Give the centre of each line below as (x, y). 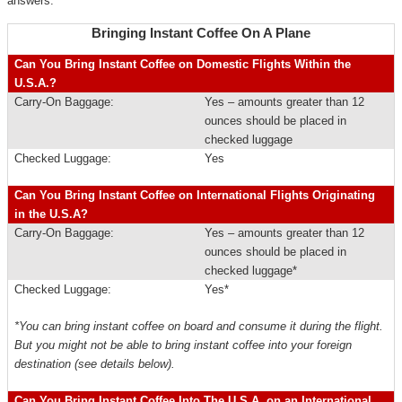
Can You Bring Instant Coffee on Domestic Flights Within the (183, 64)
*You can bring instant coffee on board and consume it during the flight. (199, 326)
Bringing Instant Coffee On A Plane (201, 33)
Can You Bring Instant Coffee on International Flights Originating (195, 195)
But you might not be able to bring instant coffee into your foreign (184, 345)
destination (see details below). (95, 363)
